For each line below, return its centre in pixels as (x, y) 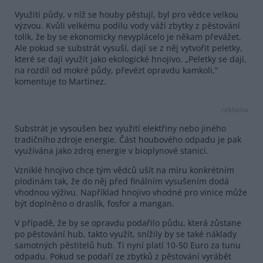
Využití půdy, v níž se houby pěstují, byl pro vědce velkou (127, 14)
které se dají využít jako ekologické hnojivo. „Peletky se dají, (131, 59)
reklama (235, 109)
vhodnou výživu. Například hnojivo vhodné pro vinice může (131, 192)
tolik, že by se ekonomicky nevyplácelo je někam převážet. (128, 36)
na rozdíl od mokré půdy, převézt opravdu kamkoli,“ (116, 70)
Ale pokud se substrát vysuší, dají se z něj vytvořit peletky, (129, 48)
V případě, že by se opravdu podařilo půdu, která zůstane (128, 222)
